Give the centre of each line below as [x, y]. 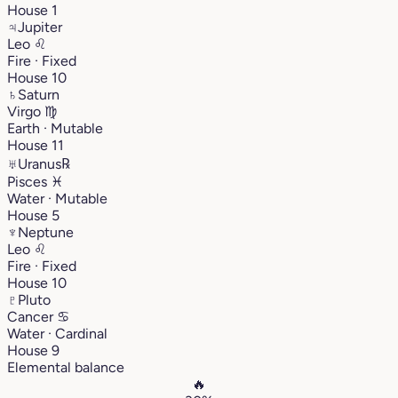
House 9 [33, 350]
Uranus [40, 163]
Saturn [39, 94]
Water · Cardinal [57, 333]
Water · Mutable [57, 198]
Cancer [32, 316]
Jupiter [40, 27]
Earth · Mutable [55, 128]
